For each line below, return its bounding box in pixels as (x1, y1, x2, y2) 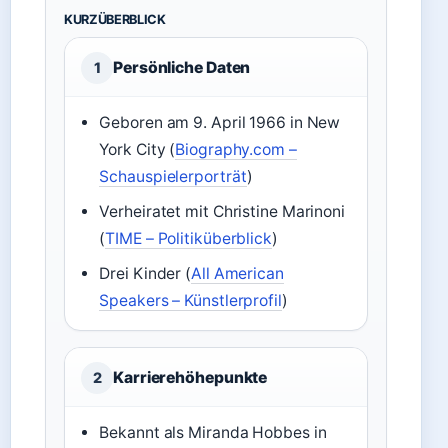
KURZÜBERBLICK (64, 12, 166, 27)
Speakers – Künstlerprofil (99, 291, 282, 310)
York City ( (99, 140, 176, 159)
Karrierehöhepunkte (113, 368, 268, 387)
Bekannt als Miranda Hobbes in (99, 423, 327, 442)
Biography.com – (175, 140, 297, 159)
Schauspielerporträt (99, 167, 247, 186)
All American (191, 264, 284, 283)
